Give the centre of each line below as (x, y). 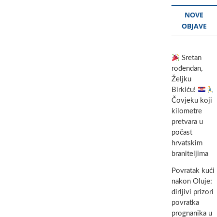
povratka (185, 203)
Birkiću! (184, 90)
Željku (181, 79)
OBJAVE (194, 26)
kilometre (186, 111)
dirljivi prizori (192, 192)
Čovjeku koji (192, 101)
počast (182, 132)
